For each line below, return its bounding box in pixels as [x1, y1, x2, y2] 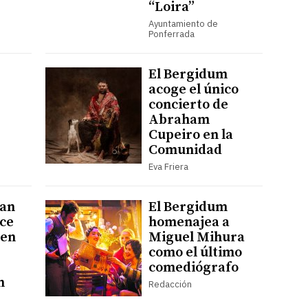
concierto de [148, 96, 228, 113]
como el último [148, 243, 242, 261]
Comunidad [148, 141, 222, 159]
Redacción [148, 278, 192, 290]
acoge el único [148, 80, 239, 98]
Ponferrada [148, 27, 195, 40]
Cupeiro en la [148, 126, 233, 144]
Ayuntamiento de [148, 17, 218, 30]
